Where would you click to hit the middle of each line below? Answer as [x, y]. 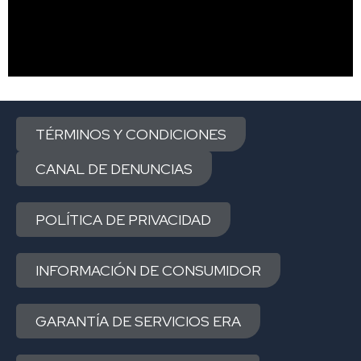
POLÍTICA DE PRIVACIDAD [123, 220]
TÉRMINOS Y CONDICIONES [131, 135]
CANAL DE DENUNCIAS [114, 169]
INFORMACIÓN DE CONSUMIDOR [148, 271]
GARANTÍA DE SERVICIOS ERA [138, 322]
